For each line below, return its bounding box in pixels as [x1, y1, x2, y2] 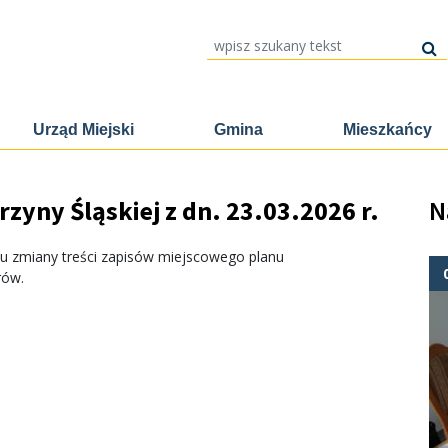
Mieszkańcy [343, 121, 432, 138]
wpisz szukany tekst [205, 34, 302, 49]
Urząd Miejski [33, 121, 134, 138]
